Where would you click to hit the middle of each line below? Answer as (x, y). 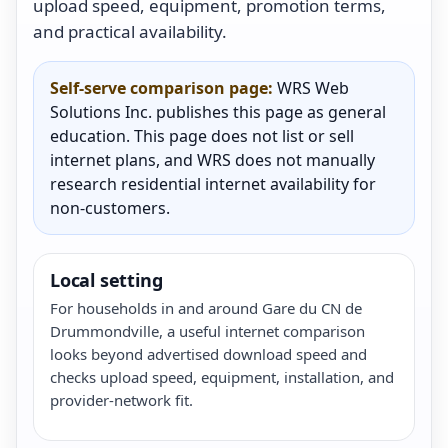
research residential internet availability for (213, 183)
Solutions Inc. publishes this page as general (218, 111)
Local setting (106, 279)
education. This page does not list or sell (202, 135)
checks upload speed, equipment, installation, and (222, 376)
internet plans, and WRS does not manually (212, 159)
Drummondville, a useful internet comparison (207, 330)
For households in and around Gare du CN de (206, 307)
